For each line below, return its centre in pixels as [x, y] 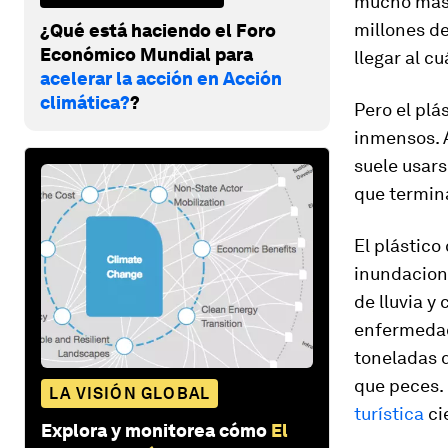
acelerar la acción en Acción [161, 78]
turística [389, 413]
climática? [85, 102]
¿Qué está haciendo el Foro [158, 30]
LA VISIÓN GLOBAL [130, 393]
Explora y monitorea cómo [154, 430]
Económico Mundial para [146, 54]
